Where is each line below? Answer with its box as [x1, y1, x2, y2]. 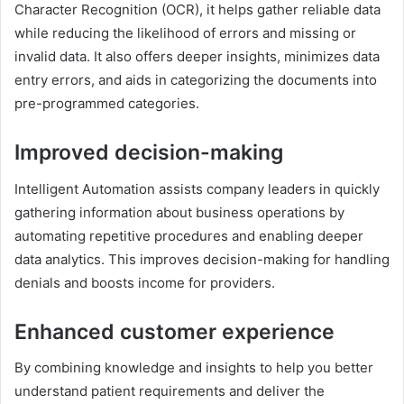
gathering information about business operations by [14, 203, 344, 221]
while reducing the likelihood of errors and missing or [14, 24, 356, 41]
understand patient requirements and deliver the [14, 382, 325, 399]
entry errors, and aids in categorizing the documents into [14, 71, 377, 88]
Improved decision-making [14, 140, 283, 165]
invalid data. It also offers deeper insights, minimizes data [14, 48, 380, 65]
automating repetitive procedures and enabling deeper [14, 226, 363, 244]
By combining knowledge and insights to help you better [14, 359, 373, 376]
